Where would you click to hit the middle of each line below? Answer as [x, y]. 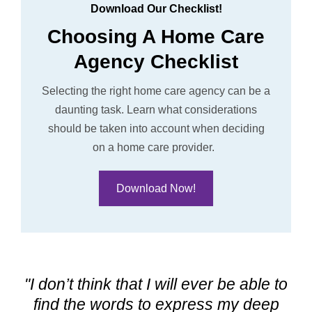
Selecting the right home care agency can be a [156, 91]
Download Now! [156, 188]
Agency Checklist [156, 61]
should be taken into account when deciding [156, 128]
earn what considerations [195, 109]
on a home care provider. [155, 147]
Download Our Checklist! [156, 8]
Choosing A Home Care [156, 36]
